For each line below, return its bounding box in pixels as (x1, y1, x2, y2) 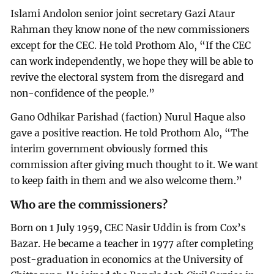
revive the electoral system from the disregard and (10, 71, 245, 83)
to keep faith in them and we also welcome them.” (10, 175, 243, 187)
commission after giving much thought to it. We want (10, 159, 259, 171)
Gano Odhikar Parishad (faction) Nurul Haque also (10, 111, 246, 124)
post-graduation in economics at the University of (10, 254, 243, 266)
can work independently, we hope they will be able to (10, 55, 254, 67)
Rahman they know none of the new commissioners (10, 23, 250, 35)
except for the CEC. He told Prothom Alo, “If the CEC (10, 39, 251, 51)
